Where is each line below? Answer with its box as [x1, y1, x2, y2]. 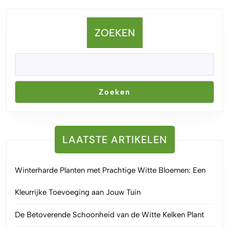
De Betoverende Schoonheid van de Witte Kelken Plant [15, 210, 204, 219]
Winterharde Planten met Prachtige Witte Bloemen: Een [15, 165, 205, 175]
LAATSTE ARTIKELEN [62, 132, 167, 146]
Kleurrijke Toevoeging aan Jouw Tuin [15, 187, 141, 197]
